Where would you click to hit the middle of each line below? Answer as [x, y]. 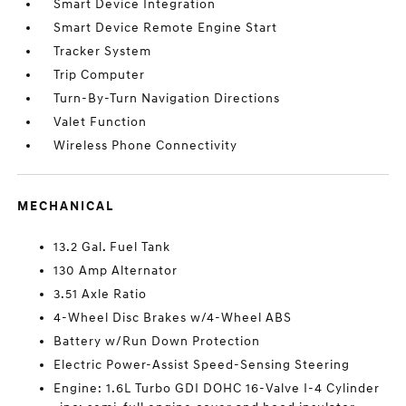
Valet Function [101, 122]
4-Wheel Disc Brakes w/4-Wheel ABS [173, 318]
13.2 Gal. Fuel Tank [112, 247]
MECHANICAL [66, 206]
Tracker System [103, 51]
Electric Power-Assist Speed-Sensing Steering [202, 365]
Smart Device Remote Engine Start [166, 28]
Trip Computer [100, 75]
